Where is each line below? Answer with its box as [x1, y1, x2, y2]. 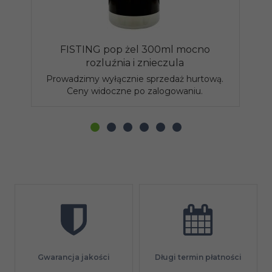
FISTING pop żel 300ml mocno [59, 43, 210, 55]
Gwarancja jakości [38, 252, 110, 262]
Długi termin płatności [154, 252, 242, 262]
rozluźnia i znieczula [86, 56, 185, 69]
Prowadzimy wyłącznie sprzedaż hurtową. [46, 73, 224, 84]
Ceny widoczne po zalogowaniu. [67, 85, 203, 97]
